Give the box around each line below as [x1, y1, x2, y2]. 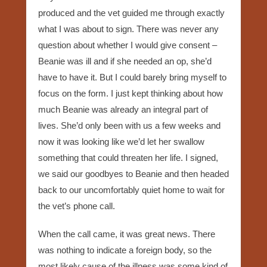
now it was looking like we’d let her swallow [38, 136, 204, 147]
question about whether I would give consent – [38, 39, 217, 50]
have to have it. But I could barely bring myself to [38, 72, 226, 82]
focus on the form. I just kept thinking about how [38, 88, 223, 98]
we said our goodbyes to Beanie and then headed [38, 168, 229, 179]
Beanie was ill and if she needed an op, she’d [38, 55, 212, 66]
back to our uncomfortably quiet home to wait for [38, 184, 225, 195]
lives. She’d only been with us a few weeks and [38, 120, 221, 131]
